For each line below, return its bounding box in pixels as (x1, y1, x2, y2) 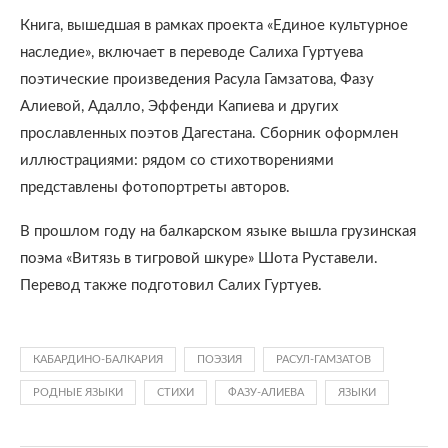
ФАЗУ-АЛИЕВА (228, 387, 304, 398)
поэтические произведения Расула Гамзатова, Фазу (20, 72, 374, 87)
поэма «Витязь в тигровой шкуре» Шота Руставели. (20, 251, 378, 266)
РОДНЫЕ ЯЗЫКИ (33, 387, 123, 398)
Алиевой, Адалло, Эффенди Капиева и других (20, 99, 338, 114)
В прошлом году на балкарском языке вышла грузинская (20, 224, 416, 239)
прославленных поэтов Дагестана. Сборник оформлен (20, 126, 398, 141)
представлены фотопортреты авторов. (20, 180, 290, 195)
